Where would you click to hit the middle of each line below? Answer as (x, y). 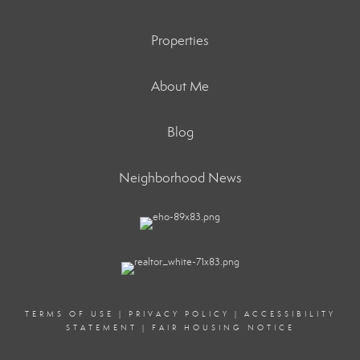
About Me (180, 86)
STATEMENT (101, 328)
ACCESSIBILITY (290, 314)
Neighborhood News (180, 178)
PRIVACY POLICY (179, 314)
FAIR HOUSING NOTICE (223, 328)
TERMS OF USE (69, 314)
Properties (180, 41)
